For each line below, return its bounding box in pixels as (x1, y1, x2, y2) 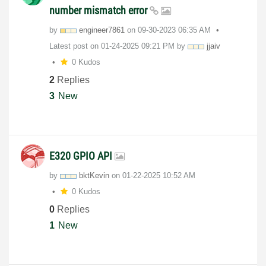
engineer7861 (79, 26, 125, 35)
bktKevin (79, 171, 109, 180)
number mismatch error (49, 4, 150, 17)
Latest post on (49, 42, 101, 51)
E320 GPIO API (49, 150, 115, 163)
